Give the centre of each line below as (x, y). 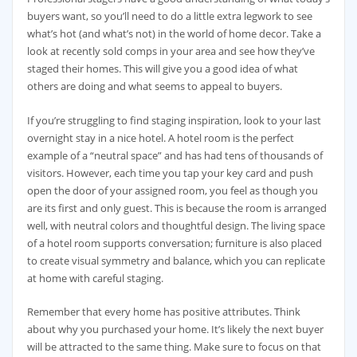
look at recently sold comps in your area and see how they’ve (171, 51)
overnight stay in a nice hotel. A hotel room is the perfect (160, 137)
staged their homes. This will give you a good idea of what (162, 69)
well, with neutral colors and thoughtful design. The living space (176, 225)
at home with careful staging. (95, 278)
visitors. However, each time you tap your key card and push (170, 173)
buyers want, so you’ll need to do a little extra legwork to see (169, 16)
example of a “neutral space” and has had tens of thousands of (175, 155)
